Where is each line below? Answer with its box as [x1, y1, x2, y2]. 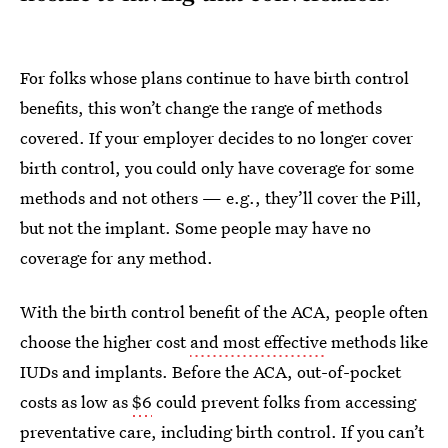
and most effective [190, 330, 327, 353]
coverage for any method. [20, 246, 213, 269]
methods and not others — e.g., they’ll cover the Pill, [20, 186, 422, 209]
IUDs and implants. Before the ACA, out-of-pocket [20, 360, 401, 383]
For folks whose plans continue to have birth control [20, 66, 409, 89]
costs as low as [20, 390, 132, 413]
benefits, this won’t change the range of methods [20, 96, 382, 119]
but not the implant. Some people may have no [20, 216, 371, 239]
